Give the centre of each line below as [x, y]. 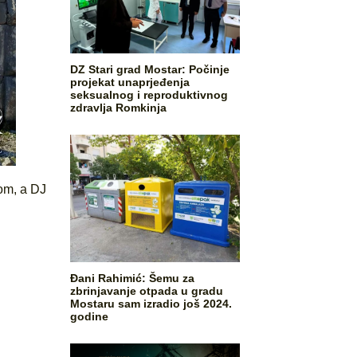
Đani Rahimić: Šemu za [133, 278]
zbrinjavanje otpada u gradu [147, 290]
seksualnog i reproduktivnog [149, 94]
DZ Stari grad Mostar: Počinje [150, 69]
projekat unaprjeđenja [130, 82]
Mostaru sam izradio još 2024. [151, 303]
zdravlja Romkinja [119, 107]
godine [90, 316]
